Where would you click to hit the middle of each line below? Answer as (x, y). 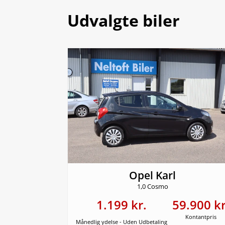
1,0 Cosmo (152, 187)
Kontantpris (201, 217)
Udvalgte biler (124, 21)
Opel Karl (153, 176)
